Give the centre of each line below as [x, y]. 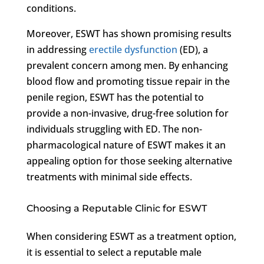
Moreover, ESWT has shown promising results [129, 33]
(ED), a [192, 49]
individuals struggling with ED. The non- [114, 129]
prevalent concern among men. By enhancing [127, 65]
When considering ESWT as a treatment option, [131, 236]
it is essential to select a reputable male [114, 252]
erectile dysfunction [133, 49]
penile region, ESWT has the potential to [115, 97]
